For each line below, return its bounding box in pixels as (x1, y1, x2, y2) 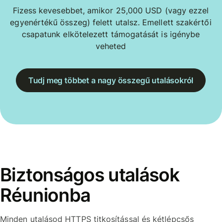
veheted (95, 41, 126, 52)
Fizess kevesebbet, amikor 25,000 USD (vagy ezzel (12, 5, 209, 16)
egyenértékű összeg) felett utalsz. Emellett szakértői (10, 17, 212, 28)
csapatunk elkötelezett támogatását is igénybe (21, 29, 200, 40)
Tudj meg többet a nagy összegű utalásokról (28, 75, 194, 85)
